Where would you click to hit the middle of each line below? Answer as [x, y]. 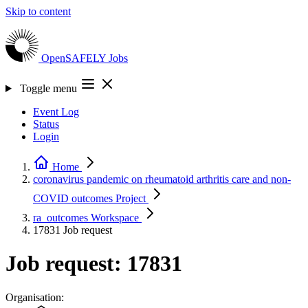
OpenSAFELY [75, 58]
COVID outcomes [74, 198]
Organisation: [35, 297]
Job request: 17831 [94, 264]
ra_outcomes [62, 218]
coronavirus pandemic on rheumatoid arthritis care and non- [162, 179]
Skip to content [38, 11]
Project [131, 198]
